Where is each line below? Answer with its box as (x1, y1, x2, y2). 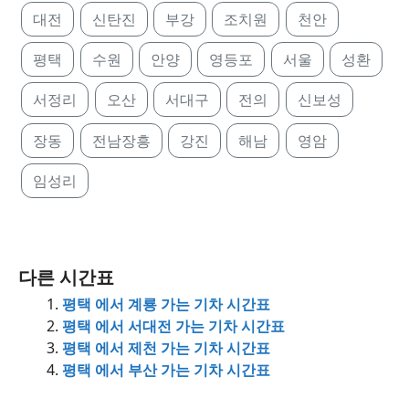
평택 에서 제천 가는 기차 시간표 (62, 338, 270, 359)
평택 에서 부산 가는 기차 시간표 (62, 360, 270, 381)
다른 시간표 (18, 265, 114, 290)
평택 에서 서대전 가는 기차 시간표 (62, 316, 285, 337)
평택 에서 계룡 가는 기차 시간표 (62, 294, 270, 315)
